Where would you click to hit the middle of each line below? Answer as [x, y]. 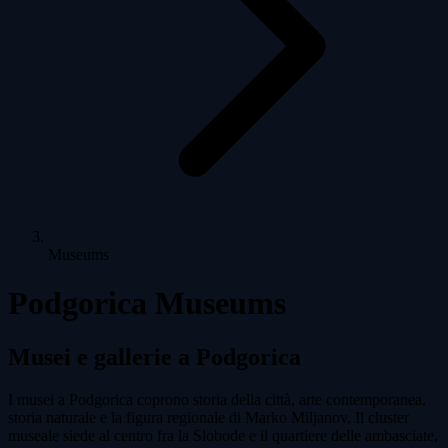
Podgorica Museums [147, 303]
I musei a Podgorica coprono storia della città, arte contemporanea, [217, 399]
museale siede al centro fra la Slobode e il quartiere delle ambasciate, [223, 435]
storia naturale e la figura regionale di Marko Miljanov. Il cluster [208, 417]
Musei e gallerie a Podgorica [154, 356]
